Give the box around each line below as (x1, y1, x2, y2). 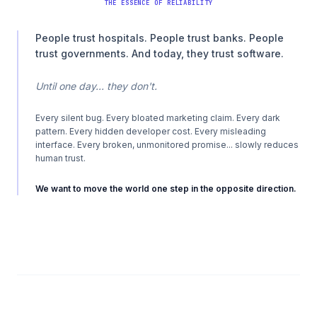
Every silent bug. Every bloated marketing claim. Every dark (35, 113, 280, 123)
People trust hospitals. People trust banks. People (35, 32, 284, 44)
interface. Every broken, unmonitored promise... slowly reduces (35, 139, 299, 150)
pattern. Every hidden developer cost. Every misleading (35, 126, 266, 137)
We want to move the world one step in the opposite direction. (35, 183, 296, 194)
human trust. (35, 153, 86, 163)
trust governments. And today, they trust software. (35, 47, 284, 59)
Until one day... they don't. (35, 80, 157, 92)
